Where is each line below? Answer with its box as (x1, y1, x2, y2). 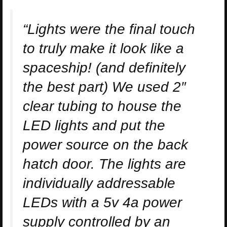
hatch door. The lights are (23, 156, 186, 172)
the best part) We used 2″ (23, 79, 186, 95)
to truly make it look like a (23, 40, 184, 56)
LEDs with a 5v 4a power (23, 194, 182, 210)
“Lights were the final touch (23, 21, 195, 37)
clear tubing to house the (23, 98, 181, 114)
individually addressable (23, 175, 175, 191)
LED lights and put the (23, 117, 165, 133)
